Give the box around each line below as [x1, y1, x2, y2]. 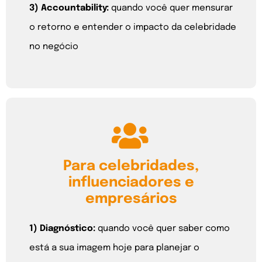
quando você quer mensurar [109, 3, 233, 13]
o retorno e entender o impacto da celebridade [29, 22, 236, 32]
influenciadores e [68, 175, 194, 191]
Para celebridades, [63, 159, 199, 174]
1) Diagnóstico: [29, 224, 98, 234]
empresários [85, 192, 177, 207]
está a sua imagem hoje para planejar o [29, 243, 199, 253]
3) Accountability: [29, 3, 109, 13]
